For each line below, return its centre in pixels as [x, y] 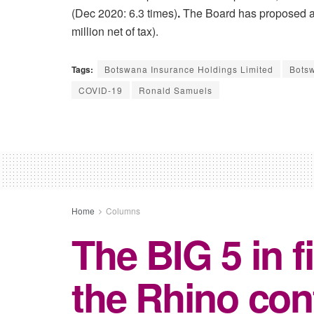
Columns [123, 211]
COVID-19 [101, 90]
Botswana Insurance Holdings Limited [189, 69]
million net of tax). [115, 32]
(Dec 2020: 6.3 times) [124, 13]
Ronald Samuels [176, 90]
